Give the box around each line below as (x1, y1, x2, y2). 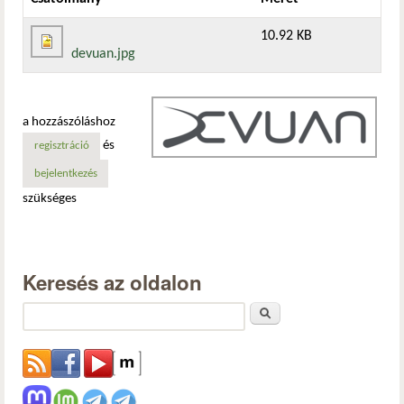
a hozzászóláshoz (23, 115, 115, 129)
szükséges (23, 192, 77, 206)
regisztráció (33, 141, 89, 152)
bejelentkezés (33, 168, 97, 179)
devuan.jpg (71, 46, 135, 61)
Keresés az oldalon (23, 268, 202, 297)
